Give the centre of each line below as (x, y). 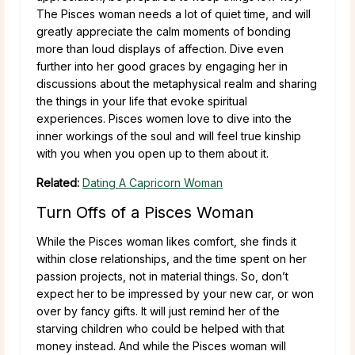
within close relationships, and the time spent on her (172, 258)
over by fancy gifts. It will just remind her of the (158, 311)
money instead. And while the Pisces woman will (161, 345)
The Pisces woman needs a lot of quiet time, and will (174, 13)
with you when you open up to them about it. (153, 153)
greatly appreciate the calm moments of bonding (164, 31)
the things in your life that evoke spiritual (142, 101)
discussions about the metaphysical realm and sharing (177, 83)
